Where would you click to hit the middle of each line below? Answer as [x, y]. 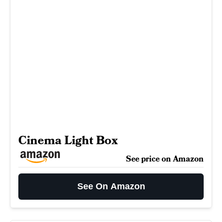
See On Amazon [111, 186]
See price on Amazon [165, 159]
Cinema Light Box [68, 140]
